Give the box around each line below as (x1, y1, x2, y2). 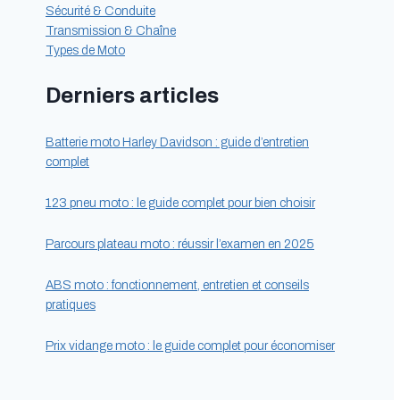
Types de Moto (46, 44, 125, 58)
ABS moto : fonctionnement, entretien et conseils (46, 279, 309, 293)
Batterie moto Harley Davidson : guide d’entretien (46, 136, 309, 150)
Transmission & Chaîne (46, 24, 176, 38)
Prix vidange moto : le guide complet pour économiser (46, 339, 335, 354)
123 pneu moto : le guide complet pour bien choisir (46, 196, 315, 211)
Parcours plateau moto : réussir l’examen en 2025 (46, 237, 314, 252)
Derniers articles (46, 84, 219, 108)
